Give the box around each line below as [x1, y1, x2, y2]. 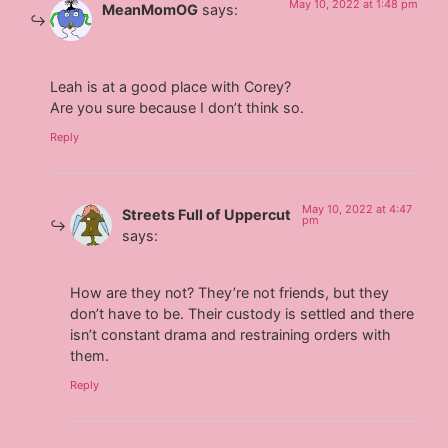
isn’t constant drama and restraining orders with [70, 325, 392, 343]
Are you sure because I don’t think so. [50, 98, 305, 116]
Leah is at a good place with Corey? [50, 77, 292, 95]
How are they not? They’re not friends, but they [70, 283, 390, 301]
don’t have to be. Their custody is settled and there [70, 304, 415, 322]
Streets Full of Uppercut [122, 206, 292, 224]
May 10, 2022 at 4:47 [302, 202, 413, 217]
